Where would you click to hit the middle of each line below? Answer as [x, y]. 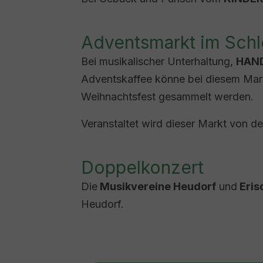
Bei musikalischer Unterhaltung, [159, 61]
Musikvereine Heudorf [157, 186]
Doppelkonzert [142, 167]
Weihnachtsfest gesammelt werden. [167, 97]
